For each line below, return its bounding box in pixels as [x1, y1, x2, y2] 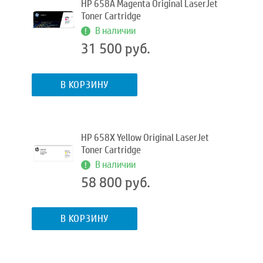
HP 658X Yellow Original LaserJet [81, 131, 209, 144]
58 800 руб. [81, 173, 150, 192]
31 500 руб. [81, 39, 150, 58]
